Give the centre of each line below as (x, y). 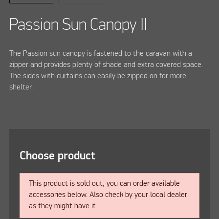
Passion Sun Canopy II (78, 26)
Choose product (58, 156)
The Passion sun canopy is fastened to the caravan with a (101, 54)
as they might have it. (63, 207)
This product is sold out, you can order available (104, 184)
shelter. (21, 87)
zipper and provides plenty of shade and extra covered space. (106, 65)
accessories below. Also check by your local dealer (108, 195)
